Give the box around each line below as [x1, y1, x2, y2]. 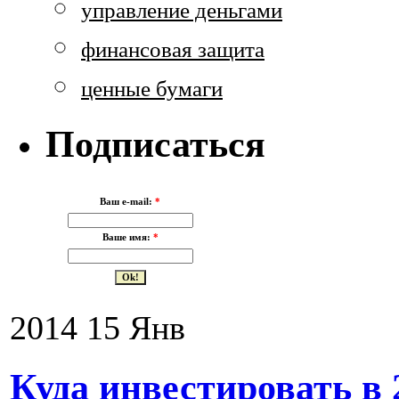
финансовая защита [81, 37, 265, 63]
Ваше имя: [102, 232, 153, 242]
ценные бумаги [81, 76, 223, 102]
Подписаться [45, 123, 265, 166]
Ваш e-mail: [100, 196, 155, 207]
